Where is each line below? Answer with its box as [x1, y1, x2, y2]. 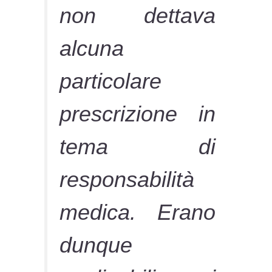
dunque [59, 232, 133, 257]
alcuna [59, 35, 124, 61]
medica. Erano [59, 199, 216, 225]
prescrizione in [59, 101, 216, 126]
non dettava [59, 2, 216, 28]
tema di [59, 134, 216, 159]
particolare [59, 68, 162, 93]
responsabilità [59, 166, 195, 192]
